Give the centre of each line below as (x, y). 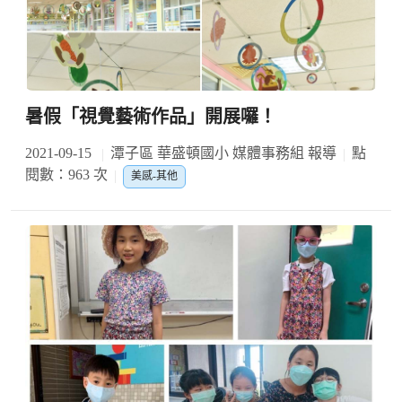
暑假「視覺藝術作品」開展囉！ (151, 117)
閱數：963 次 (66, 175)
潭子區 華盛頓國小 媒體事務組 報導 (223, 153)
